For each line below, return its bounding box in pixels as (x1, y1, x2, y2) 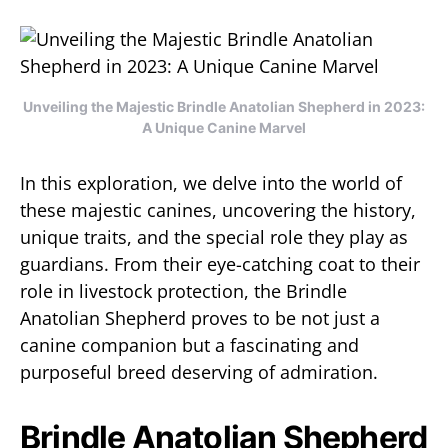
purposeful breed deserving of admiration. (20, 360, 378, 384)
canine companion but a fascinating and (20, 333, 359, 357)
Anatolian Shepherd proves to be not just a (20, 306, 380, 330)
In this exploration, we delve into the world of (20, 171, 402, 195)
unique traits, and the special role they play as (20, 225, 408, 249)
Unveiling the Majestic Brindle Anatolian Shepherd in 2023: (23, 98, 425, 115)
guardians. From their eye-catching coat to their (20, 252, 420, 276)
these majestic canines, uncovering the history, (20, 198, 416, 222)
